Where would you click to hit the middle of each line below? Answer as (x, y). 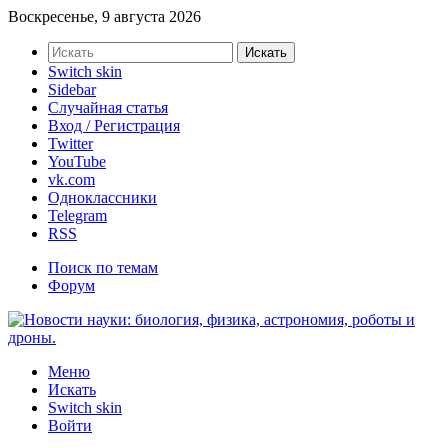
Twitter (70, 143)
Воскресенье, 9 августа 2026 (104, 16)
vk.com (71, 179)
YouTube (77, 161)
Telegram (77, 215)
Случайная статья (108, 107)
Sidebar (72, 89)
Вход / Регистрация (114, 125)
